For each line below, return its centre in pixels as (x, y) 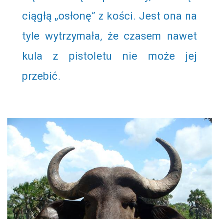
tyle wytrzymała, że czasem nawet (109, 36)
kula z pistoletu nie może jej (109, 56)
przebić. (41, 76)
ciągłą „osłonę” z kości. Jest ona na (109, 16)
